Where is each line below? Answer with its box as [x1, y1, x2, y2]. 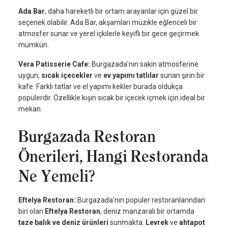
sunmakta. [108, 218, 146, 227]
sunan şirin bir [159, 71, 205, 80]
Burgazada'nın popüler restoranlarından [77, 196, 205, 205]
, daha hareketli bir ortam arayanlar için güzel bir [45, 7, 198, 16]
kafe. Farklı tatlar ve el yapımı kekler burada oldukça [18, 82, 183, 91]
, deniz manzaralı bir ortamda [100, 207, 194, 216]
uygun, [18, 71, 41, 80]
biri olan [18, 207, 45, 216]
